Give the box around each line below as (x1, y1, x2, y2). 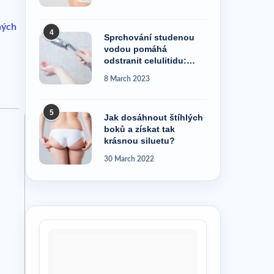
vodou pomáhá (104, 43, 167, 54)
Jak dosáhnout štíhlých (104, 112, 203, 122)
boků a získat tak (104, 124, 175, 134)
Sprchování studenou (104, 32, 194, 42)
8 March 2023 (104, 75, 150, 83)
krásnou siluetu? (104, 135, 175, 146)
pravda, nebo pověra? (104, 67, 196, 77)
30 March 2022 (104, 155, 154, 163)
